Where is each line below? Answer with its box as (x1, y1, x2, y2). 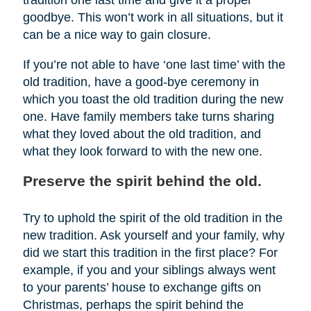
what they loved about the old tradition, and (22, 127, 261, 142)
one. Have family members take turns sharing (22, 110, 274, 124)
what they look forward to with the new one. (22, 144, 262, 159)
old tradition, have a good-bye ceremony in (22, 75, 259, 90)
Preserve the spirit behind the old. (22, 173, 262, 190)
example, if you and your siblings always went (22, 263, 276, 278)
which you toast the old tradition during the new (22, 92, 283, 107)
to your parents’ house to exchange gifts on (22, 280, 261, 295)
